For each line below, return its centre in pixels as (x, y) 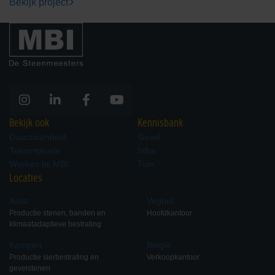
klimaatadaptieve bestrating (55, 224)
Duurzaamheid (38, 137)
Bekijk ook (29, 122)
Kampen (25, 245)
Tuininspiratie (35, 150)
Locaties (26, 178)
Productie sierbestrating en (54, 257)
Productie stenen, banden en (57, 213)
